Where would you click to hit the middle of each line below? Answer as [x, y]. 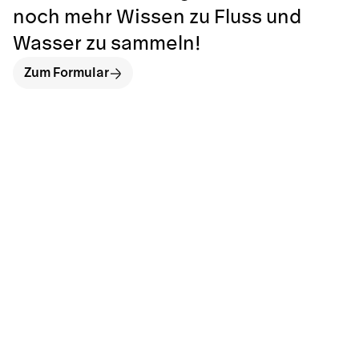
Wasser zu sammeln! [107, 44]
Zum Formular [67, 73]
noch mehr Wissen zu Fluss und [157, 18]
